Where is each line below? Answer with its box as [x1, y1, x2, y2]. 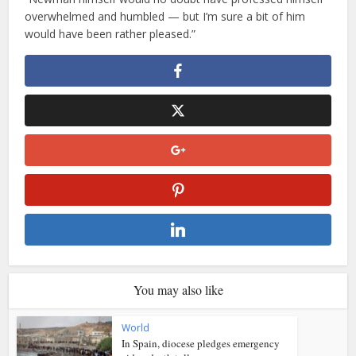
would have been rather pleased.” [25, 25, 196, 41]
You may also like [133, 281, 223, 298]
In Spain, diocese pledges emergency [122, 335, 281, 350]
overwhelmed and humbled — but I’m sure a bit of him [25, 8, 306, 24]
